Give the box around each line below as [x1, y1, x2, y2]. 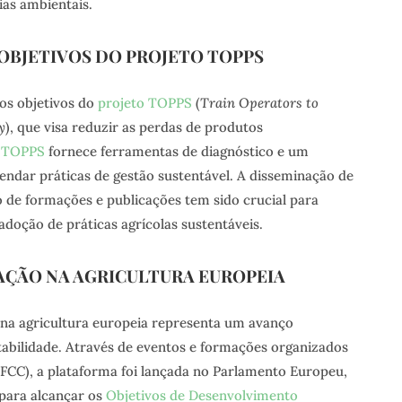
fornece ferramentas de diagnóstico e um [44, 143, 309, 161]
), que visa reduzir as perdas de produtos [4, 118, 263, 136]
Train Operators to [199, 94, 319, 112]
